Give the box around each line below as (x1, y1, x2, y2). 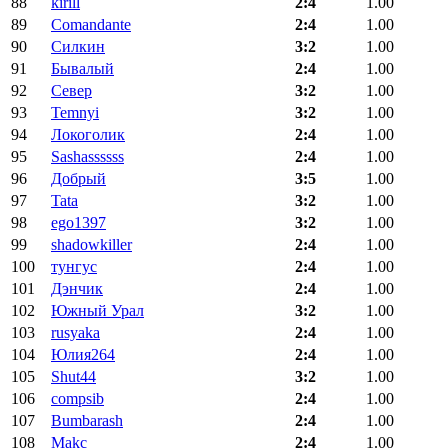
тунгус (51, 258, 97, 276)
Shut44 (51, 368, 96, 386)
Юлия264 (51, 346, 115, 364)
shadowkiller (51, 236, 132, 254)
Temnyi (51, 104, 99, 122)
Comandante (51, 16, 131, 34)
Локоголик (51, 126, 125, 144)
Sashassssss (51, 148, 124, 166)
